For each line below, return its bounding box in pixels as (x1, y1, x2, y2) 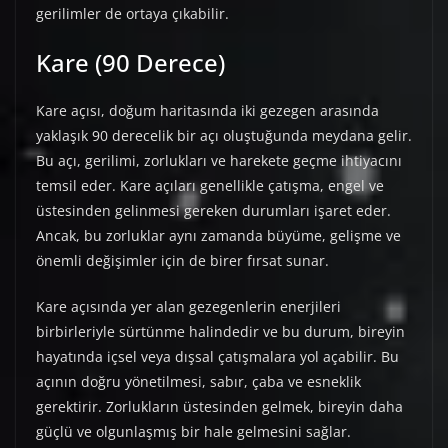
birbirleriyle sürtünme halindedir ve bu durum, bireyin (36, 322, 405, 342)
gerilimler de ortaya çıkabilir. (36, 4, 229, 24)
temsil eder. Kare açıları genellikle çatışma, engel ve (36, 176, 384, 196)
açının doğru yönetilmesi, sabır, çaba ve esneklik (36, 372, 361, 392)
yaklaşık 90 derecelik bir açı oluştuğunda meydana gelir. (36, 126, 412, 146)
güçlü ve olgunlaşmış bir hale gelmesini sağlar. (36, 422, 351, 442)
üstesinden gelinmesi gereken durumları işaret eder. (36, 201, 391, 221)
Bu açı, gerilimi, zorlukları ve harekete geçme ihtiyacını (36, 151, 402, 171)
